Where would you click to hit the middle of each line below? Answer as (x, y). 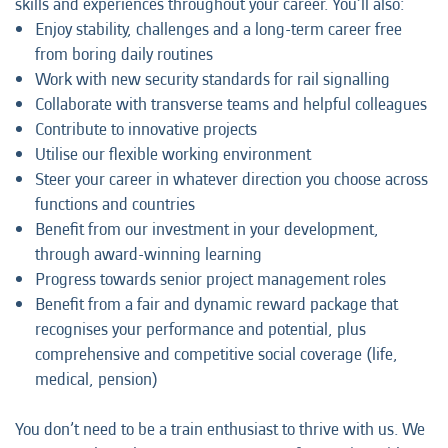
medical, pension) (96, 379)
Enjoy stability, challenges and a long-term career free (218, 29)
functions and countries (115, 204)
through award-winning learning (148, 254)
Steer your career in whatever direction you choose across (231, 179)
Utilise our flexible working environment (173, 154)
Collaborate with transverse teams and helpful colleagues (231, 104)
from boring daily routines (124, 54)
